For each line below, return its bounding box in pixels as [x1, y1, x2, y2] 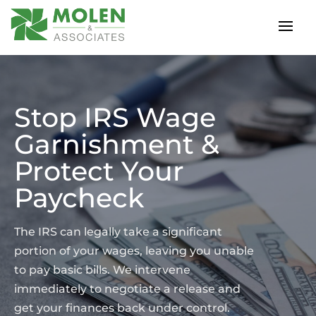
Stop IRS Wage [14, 100, 216, 134]
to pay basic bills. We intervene [14, 262, 190, 276]
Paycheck [14, 181, 144, 214]
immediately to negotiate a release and [14, 281, 241, 296]
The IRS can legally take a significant [14, 224, 222, 238]
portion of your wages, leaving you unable [14, 243, 254, 257]
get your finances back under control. [14, 300, 230, 315]
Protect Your [14, 154, 184, 188]
